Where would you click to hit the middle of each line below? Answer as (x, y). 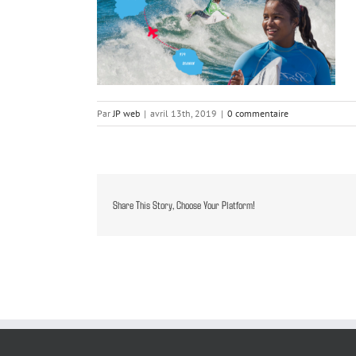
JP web (126, 113)
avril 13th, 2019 (184, 113)
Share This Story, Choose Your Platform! (184, 204)
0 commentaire (258, 113)
